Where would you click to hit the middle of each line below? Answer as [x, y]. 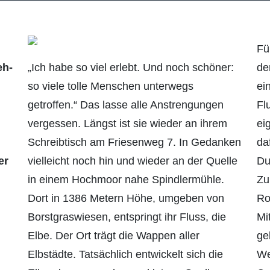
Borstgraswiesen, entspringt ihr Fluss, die [127, 217]
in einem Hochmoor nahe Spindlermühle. [126, 180]
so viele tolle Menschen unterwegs [111, 86]
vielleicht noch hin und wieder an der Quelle [133, 161]
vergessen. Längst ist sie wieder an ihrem [127, 124]
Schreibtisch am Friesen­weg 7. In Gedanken [134, 143]
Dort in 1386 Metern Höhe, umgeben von [126, 199]
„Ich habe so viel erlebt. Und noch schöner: [131, 68]
